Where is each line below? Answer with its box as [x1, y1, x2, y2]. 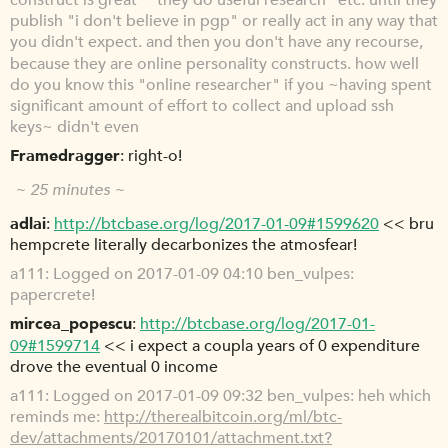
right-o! [128, 145, 182, 168]
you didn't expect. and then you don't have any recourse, [10, 31, 423, 54]
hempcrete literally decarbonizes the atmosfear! [10, 234, 357, 256]
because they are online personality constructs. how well [10, 52, 419, 75]
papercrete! [10, 284, 95, 307]
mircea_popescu [10, 313, 132, 336]
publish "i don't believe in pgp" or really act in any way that [10, 10, 438, 33]
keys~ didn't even [10, 116, 139, 139]
